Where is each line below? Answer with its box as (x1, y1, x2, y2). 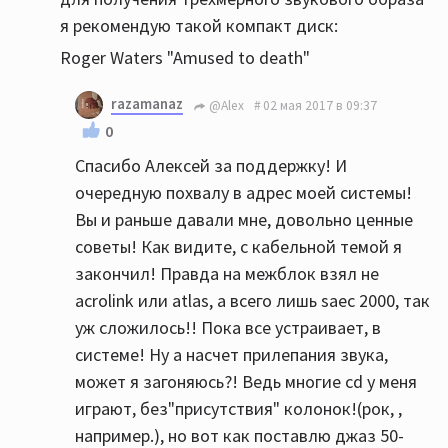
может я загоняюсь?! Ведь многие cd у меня (75, 370, 417, 393)
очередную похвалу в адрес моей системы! (75, 181, 412, 204)
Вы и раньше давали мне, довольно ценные (75, 208, 413, 231)
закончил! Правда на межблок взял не (75, 262, 379, 285)
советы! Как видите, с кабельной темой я (75, 235, 402, 258)
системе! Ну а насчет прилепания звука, (75, 343, 388, 366)
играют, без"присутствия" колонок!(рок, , (75, 397, 402, 420)
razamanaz (111, 94, 183, 113)
